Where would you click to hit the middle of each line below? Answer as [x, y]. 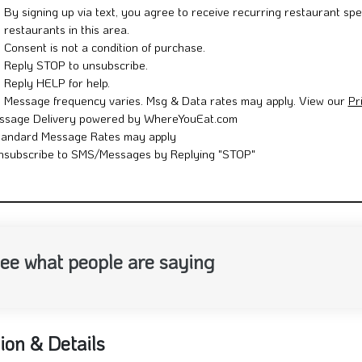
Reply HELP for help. [57, 92]
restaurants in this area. [66, 38]
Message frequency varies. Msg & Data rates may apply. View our [176, 109]
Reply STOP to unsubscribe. [76, 74]
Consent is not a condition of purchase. [104, 56]
